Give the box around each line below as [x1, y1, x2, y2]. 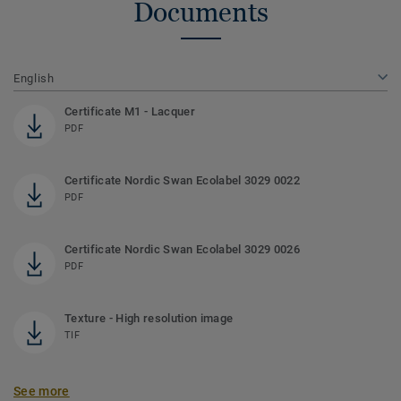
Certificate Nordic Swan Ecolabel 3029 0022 [64, 174, 300, 188]
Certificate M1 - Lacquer [64, 105, 195, 119]
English [13, 72, 55, 86]
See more [13, 384, 70, 399]
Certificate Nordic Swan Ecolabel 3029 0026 [64, 243, 300, 257]
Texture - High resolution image [64, 311, 234, 326]
